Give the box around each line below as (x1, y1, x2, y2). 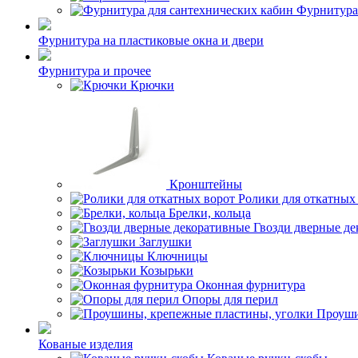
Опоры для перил (182, 292, 278, 306)
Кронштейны (169, 177, 242, 191)
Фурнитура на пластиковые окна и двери (38, 34, 264, 47)
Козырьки (140, 264, 193, 277)
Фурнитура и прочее (38, 64, 151, 78)
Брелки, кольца (169, 206, 251, 220)
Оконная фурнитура (196, 278, 305, 292)
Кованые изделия (38, 337, 133, 351)
